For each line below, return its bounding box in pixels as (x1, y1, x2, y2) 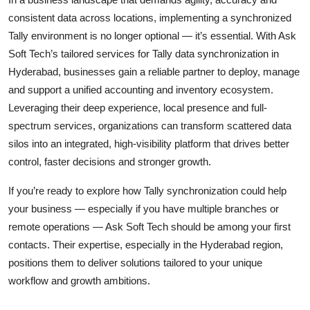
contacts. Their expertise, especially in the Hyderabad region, (8, 238, 283, 250)
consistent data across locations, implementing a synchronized (8, 11, 291, 24)
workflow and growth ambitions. (8, 274, 150, 286)
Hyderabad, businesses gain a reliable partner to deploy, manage (8, 65, 300, 77)
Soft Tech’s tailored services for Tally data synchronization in (8, 47, 279, 60)
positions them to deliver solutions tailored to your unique (8, 256, 262, 268)
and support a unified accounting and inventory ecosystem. (8, 83, 273, 95)
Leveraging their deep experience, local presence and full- (8, 101, 267, 113)
